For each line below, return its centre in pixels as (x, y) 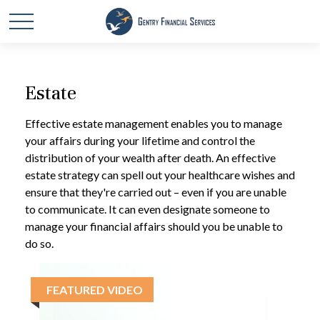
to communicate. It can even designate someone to (147, 209)
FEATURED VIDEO (95, 290)
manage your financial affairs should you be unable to (154, 226)
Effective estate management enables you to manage (154, 123)
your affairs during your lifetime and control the (140, 140)
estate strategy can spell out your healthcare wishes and (160, 175)
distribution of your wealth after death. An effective (150, 157)
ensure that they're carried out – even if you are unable (156, 192)
